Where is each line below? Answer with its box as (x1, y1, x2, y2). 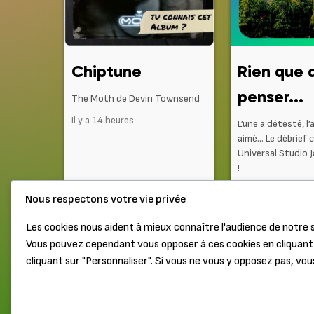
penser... (237, 86, 303, 107)
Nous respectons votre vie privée (25, 193, 186, 206)
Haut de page (68, 254, 137, 268)
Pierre (254, 294, 282, 308)
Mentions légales (144, 254, 232, 268)
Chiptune (71, 61, 142, 82)
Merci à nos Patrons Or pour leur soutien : (64, 294, 254, 308)
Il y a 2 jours (237, 184, 287, 196)
